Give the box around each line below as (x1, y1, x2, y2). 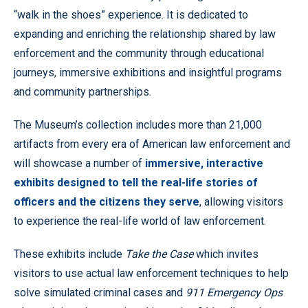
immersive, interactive (145, 157, 263, 170)
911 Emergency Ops (186, 286, 283, 299)
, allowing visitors (199, 195, 283, 208)
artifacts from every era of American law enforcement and (14, 137, 290, 151)
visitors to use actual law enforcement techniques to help (14, 267, 289, 280)
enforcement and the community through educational (14, 47, 264, 60)
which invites (193, 247, 258, 261)
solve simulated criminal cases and (14, 286, 186, 299)
